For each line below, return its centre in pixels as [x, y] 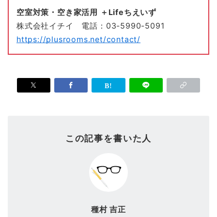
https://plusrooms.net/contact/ [79, 39]
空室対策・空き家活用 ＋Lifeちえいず [86, 12]
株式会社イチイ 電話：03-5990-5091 [95, 25]
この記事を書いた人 [108, 138]
